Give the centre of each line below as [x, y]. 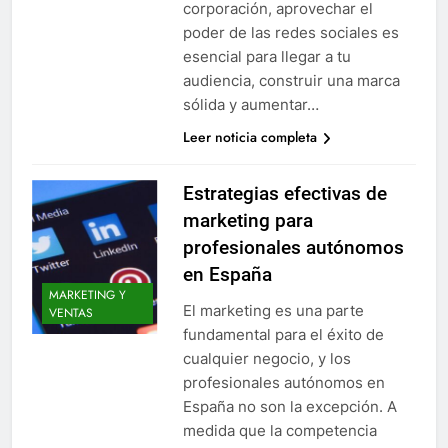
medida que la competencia [279, 431]
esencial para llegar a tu [266, 57]
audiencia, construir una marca [291, 81]
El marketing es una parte [273, 311]
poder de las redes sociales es [290, 33]
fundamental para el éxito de [283, 335]
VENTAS [71, 312]
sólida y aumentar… [250, 105]
